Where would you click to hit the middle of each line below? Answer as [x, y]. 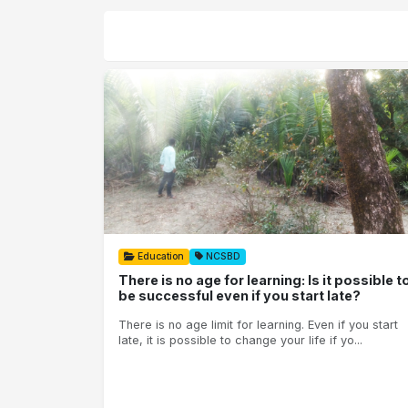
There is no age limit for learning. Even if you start [258, 325]
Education [159, 256]
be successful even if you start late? [240, 295]
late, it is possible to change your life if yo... [240, 341]
